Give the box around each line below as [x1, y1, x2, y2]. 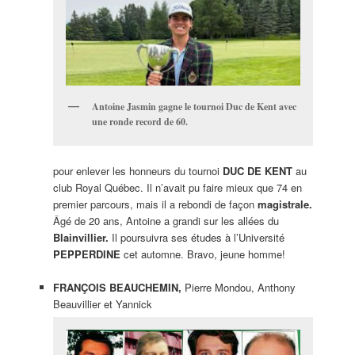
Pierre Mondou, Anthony [184, 280, 296, 296]
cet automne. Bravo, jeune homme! [120, 246, 285, 262]
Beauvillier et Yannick [52, 296, 152, 312]
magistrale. [257, 197, 312, 212]
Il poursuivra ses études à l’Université [108, 230, 284, 246]
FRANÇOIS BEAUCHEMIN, [52, 280, 185, 296]
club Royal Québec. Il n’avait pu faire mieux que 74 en [52, 180, 302, 196]
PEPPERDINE [52, 246, 120, 262]
